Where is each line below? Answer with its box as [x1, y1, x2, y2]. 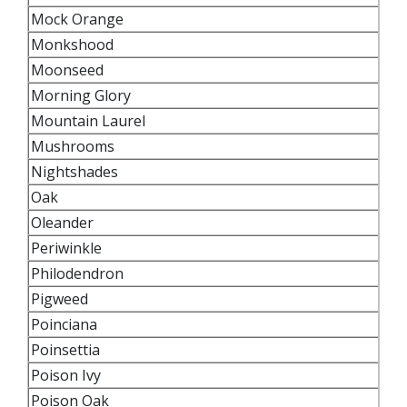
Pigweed [31, 288, 92, 309]
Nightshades [31, 161, 122, 182]
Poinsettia [31, 339, 104, 360]
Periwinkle [31, 237, 102, 258]
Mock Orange [31, 8, 131, 29]
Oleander [31, 212, 94, 233]
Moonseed [31, 59, 107, 80]
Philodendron [31, 263, 124, 283]
